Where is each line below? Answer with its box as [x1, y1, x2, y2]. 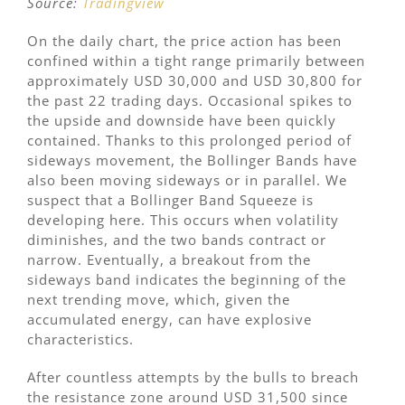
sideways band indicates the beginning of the [27, 270, 346, 289]
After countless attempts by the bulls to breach [27, 368, 359, 387]
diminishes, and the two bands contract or [27, 231, 326, 250]
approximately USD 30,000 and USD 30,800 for [27, 71, 363, 90]
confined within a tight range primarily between [27, 52, 365, 71]
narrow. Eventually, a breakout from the [27, 250, 311, 269]
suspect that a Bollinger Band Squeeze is [27, 191, 314, 210]
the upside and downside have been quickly [27, 111, 336, 130]
